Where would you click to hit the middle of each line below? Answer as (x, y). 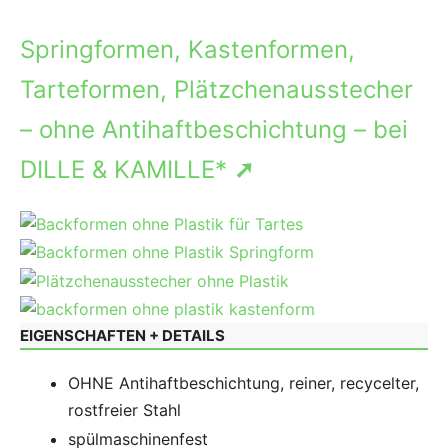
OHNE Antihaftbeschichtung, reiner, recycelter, (243, 382)
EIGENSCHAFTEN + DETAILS (122, 335)
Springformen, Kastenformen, (187, 50)
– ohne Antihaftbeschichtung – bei (214, 130)
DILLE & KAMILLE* (127, 170)
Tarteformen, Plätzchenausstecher (216, 90)
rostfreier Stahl (124, 409)
